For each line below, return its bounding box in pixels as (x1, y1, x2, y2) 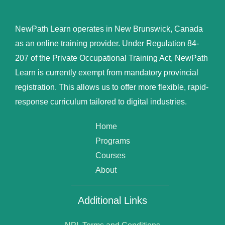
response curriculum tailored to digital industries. (15, 97, 187, 106)
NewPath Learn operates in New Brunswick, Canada (15, 24, 203, 33)
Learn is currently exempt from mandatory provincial (15, 68, 198, 77)
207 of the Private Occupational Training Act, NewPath (15, 53, 208, 62)
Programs (95, 136, 130, 145)
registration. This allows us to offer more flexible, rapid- (15, 82, 208, 91)
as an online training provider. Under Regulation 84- (15, 39, 199, 48)
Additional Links (78, 194, 147, 206)
